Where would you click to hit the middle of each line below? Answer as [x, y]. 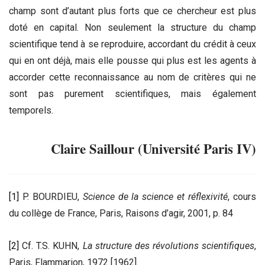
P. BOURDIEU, [51, 196]
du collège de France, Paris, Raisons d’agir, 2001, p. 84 [121, 213]
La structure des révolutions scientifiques [168, 246]
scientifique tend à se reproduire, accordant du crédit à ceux [132, 44]
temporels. [31, 111]
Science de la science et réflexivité [155, 196]
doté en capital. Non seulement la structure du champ [132, 28]
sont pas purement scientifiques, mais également [132, 94]
